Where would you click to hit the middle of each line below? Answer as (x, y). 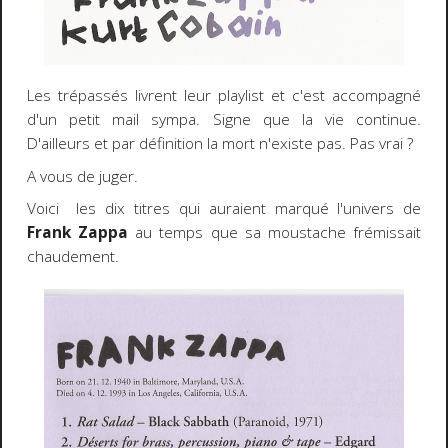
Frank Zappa (77, 233)
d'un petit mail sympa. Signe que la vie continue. (224, 120)
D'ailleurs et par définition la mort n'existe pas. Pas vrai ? (219, 144)
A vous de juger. (82, 176)
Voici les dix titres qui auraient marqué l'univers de (224, 209)
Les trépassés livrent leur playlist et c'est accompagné (224, 96)
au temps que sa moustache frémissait (275, 233)
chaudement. (72, 257)
